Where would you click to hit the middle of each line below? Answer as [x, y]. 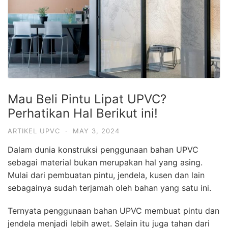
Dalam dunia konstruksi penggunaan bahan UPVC [103, 149]
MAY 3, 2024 [96, 131]
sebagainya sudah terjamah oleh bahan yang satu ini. [109, 188]
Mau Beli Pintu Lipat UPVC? [87, 99]
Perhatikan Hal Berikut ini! [83, 113]
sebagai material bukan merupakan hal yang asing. [105, 162]
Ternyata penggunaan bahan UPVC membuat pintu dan [113, 210]
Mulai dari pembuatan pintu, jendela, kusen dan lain [106, 175]
